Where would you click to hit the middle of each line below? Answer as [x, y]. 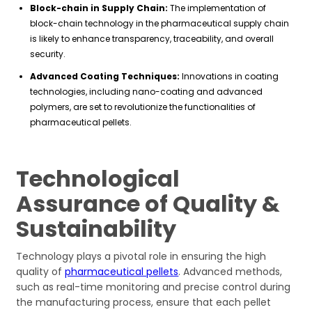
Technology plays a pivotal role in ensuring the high [141, 257]
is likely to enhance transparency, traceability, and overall [152, 39]
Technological [98, 179]
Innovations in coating [229, 77]
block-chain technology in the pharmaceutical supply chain [160, 24]
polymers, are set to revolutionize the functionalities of [143, 107]
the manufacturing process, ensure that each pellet [144, 303]
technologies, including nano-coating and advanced [147, 92]
